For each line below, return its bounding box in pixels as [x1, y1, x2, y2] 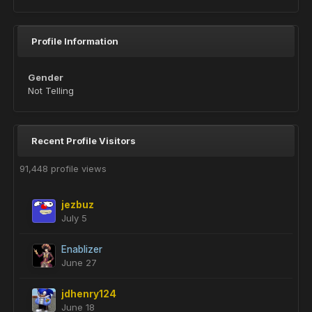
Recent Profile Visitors [31, 135, 136, 146]
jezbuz [61, 199, 94, 210]
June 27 [61, 257, 97, 268]
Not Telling [28, 85, 74, 96]
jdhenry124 [61, 288, 116, 299]
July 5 [61, 212, 87, 224]
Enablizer [61, 244, 102, 255]
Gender [28, 72, 63, 83]
